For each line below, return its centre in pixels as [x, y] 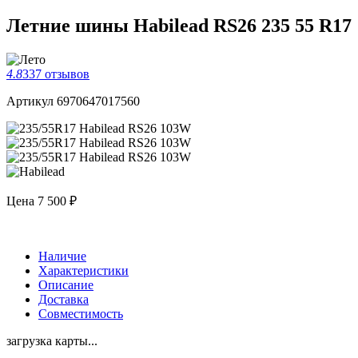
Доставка [64, 299]
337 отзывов [56, 74]
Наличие [62, 256]
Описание [66, 284]
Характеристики [84, 270]
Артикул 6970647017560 [73, 101]
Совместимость [81, 313]
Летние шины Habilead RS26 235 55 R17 [179, 25]
